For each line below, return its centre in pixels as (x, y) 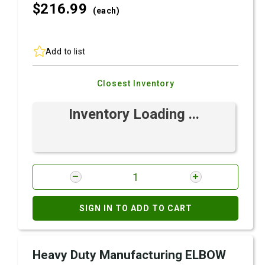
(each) (106, 11)
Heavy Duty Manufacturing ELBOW (129, 255)
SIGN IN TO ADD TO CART (135, 208)
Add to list (66, 51)
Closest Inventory (135, 83)
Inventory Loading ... (134, 114)
